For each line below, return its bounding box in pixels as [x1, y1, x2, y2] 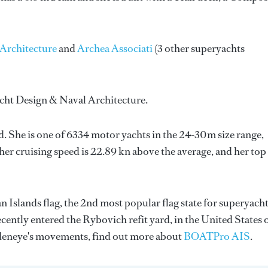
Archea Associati [77, 41, 153, 56]
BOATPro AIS [184, 229, 250, 243]
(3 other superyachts [153, 41, 245, 56]
